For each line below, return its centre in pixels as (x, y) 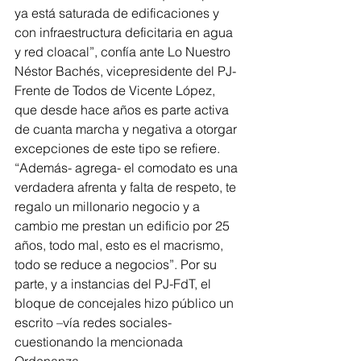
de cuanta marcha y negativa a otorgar (127, 129)
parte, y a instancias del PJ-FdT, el (114, 283)
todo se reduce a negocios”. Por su (117, 264)
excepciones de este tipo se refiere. (119, 148)
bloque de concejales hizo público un (126, 303)
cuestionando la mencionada (100, 341)
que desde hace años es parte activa (123, 109)
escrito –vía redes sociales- (95, 322)
